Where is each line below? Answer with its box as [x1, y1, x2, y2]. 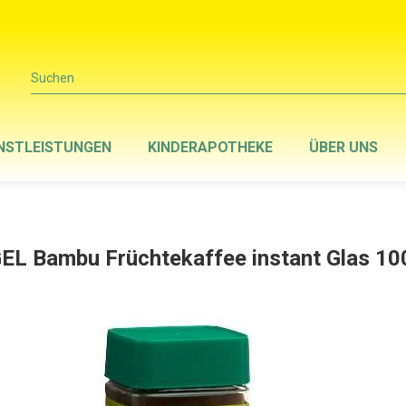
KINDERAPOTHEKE [148, 139, 273, 156]
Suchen [30, 71, 74, 85]
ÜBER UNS [309, 139, 378, 156]
